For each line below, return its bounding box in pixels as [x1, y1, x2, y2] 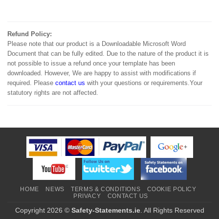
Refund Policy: [7, 30, 52, 38]
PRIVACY [73, 193, 101, 200]
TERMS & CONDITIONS [71, 186, 141, 193]
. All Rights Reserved [140, 206, 204, 215]
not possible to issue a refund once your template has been [7, 60, 175, 67]
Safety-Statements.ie [71, 206, 140, 215]
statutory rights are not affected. [7, 89, 98, 97]
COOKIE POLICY [147, 186, 197, 193]
